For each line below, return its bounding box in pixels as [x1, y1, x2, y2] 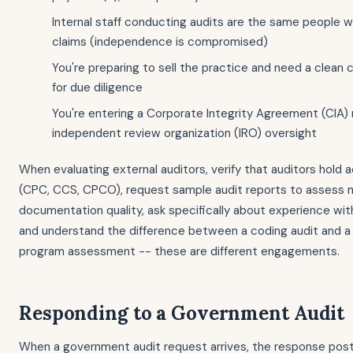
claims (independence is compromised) [52, 34, 268, 50]
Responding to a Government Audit [19, 301, 345, 325]
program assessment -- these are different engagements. [19, 243, 340, 259]
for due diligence [52, 80, 143, 95]
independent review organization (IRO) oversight [52, 125, 317, 141]
